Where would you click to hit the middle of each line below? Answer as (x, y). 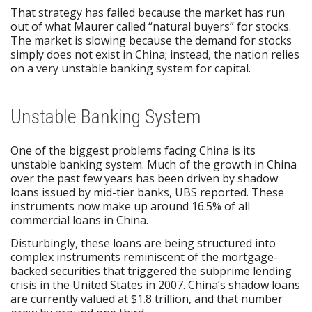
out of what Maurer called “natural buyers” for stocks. (151, 26)
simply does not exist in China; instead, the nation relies (155, 54)
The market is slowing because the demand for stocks (151, 40)
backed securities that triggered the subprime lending (151, 271)
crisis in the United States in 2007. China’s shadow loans (155, 285)
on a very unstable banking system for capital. (131, 68)
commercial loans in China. (79, 220)
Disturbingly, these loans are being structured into (143, 243)
